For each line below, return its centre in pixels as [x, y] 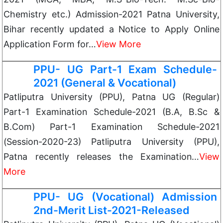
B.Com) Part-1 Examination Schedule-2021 [111, 127]
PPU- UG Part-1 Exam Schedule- [125, 69]
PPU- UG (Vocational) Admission [125, 197]
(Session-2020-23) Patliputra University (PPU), [111, 142]
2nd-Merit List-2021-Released [111, 210]
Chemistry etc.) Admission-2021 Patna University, [111, 14]
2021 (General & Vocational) [105, 83]
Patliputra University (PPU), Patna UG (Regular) [111, 97]
